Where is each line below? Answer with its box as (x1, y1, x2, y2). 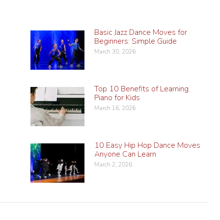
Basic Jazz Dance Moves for (94, 27, 187, 38)
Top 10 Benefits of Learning (94, 83, 189, 94)
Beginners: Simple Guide (94, 35, 177, 47)
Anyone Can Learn (94, 148, 156, 160)
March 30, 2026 (94, 47, 136, 55)
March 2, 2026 (94, 160, 132, 168)
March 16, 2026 (94, 104, 136, 112)
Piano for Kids (94, 92, 140, 103)
